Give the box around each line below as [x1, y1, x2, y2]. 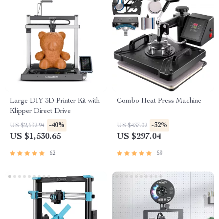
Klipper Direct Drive [10, 108, 71, 115]
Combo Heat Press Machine [117, 98, 201, 105]
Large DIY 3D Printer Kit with [10, 98, 100, 105]
